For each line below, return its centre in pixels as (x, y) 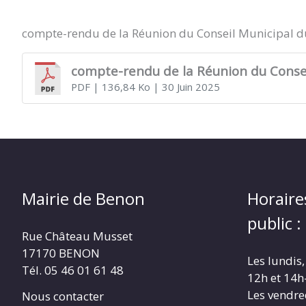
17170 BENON (61, 253)
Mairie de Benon (83, 199)
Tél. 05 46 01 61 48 (73, 270)
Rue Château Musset (77, 236)
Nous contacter (63, 296)
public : (274, 223)
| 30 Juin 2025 (185, 87)
